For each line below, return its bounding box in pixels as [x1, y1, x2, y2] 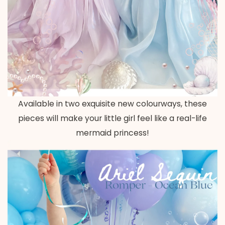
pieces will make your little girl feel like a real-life [18, 113, 207, 124]
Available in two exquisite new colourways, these [18, 98, 207, 109]
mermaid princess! [76, 127, 149, 138]
